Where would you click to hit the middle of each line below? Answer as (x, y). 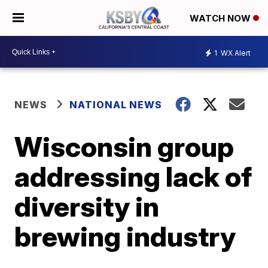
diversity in (87, 206)
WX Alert (235, 53)
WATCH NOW (221, 19)
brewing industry (125, 236)
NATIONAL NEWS (116, 105)
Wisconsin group (124, 147)
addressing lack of (133, 176)
